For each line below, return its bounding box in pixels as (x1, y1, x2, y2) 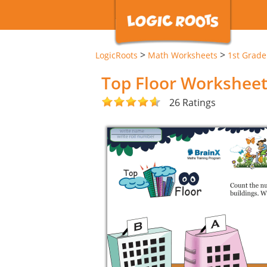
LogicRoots (95, 49, 138, 61)
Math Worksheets (148, 49, 218, 61)
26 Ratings (169, 95, 216, 109)
